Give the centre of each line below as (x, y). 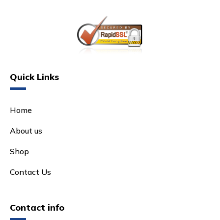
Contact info (37, 207)
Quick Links (35, 77)
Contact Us (31, 172)
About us (26, 130)
